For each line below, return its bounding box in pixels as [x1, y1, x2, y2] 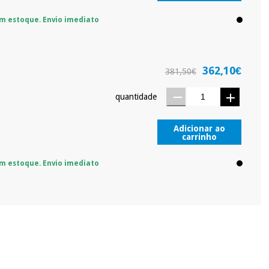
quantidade [115, 91, 157, 101]
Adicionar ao [173, 124, 225, 134]
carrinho [181, 132, 217, 142]
